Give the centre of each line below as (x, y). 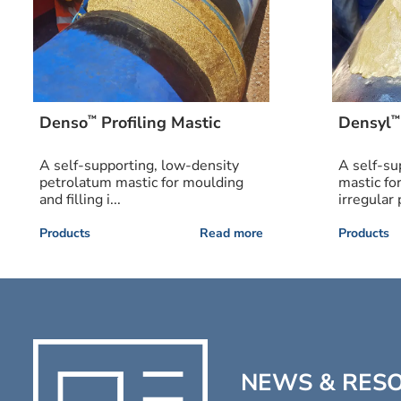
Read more (231, 234)
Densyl (365, 123)
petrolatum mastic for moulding (142, 183)
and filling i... (81, 200)
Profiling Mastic (159, 123)
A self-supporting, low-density (140, 166)
